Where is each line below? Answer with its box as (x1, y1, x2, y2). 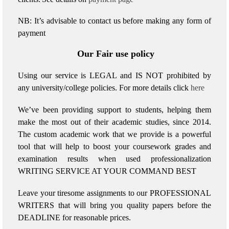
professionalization (151, 154, 211, 163)
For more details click (119, 83, 191, 93)
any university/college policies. (18, 83, 119, 93)
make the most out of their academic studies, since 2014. (18, 118, 211, 126)
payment (18, 29, 45, 38)
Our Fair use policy (75, 48, 154, 59)
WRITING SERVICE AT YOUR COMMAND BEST (18, 167, 196, 175)
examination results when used (18, 154, 151, 163)
